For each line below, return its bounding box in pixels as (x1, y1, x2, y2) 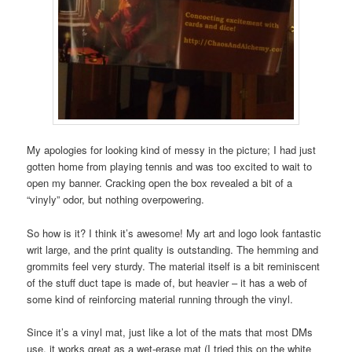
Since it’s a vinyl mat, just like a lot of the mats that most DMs (27, 324, 313, 339)
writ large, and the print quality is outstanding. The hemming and (27, 241, 319, 257)
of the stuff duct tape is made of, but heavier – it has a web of (27, 274, 308, 290)
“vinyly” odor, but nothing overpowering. (27, 192, 205, 207)
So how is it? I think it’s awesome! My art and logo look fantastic (27, 225, 322, 240)
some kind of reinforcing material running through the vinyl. (27, 291, 294, 306)
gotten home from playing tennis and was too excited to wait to (27, 159, 313, 174)
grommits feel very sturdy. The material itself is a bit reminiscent (27, 258, 321, 273)
